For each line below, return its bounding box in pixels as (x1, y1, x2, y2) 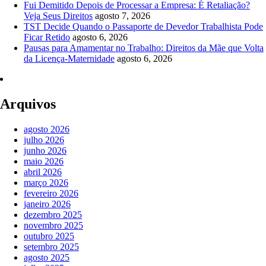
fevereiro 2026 (24, 188, 78, 198)
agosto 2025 (24, 252, 69, 262)
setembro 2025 (24, 241, 79, 252)
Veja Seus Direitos (24, 10, 93, 21)
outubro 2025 (24, 230, 74, 241)
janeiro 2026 (24, 198, 71, 209)
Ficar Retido (24, 31, 70, 42)
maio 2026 (24, 156, 64, 166)
